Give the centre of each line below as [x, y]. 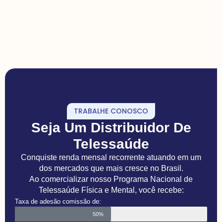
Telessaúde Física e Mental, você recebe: [111, 190]
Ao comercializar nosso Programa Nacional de [111, 179]
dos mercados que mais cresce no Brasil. [111, 168]
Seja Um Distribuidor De [111, 128]
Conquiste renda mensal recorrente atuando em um [111, 158]
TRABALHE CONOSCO [111, 111]
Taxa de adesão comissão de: [58, 202]
